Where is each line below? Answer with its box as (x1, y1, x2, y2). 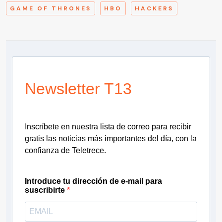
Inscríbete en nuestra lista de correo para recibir (25, 122, 191, 131)
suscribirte (25, 185, 67, 194)
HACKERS (135, 4, 173, 12)
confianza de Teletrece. (25, 146, 106, 155)
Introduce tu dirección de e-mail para (25, 176, 162, 185)
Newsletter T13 (25, 79, 132, 98)
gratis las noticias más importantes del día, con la (25, 134, 197, 143)
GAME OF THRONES (10, 4, 91, 12)
